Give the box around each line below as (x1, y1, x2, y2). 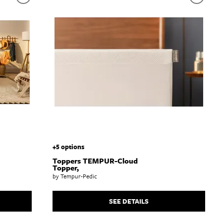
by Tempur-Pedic (52, 171, 97, 180)
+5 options (52, 141, 84, 152)
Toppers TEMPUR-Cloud (52, 155, 138, 166)
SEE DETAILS (109, 196, 149, 207)
